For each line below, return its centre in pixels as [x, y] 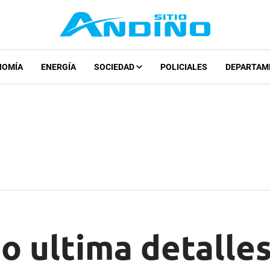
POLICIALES [184, 67]
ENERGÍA [58, 67]
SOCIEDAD [115, 67]
